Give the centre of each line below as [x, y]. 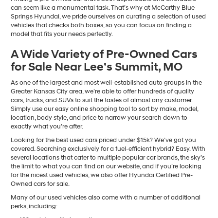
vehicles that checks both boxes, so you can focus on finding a [101, 25]
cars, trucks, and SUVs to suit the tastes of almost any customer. [102, 100]
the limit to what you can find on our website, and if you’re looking [106, 166]
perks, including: [34, 206]
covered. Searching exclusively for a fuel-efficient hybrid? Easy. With [108, 149]
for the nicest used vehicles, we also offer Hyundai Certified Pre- [102, 175]
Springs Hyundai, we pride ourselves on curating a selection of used [109, 16]
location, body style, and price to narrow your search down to [99, 118]
